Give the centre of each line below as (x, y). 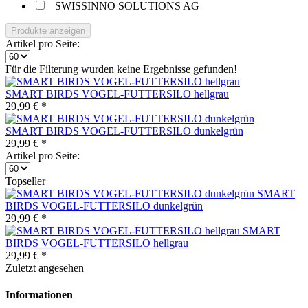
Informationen (39, 295)
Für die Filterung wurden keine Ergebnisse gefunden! (121, 69)
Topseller (25, 181)
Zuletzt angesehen (45, 268)
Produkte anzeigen (48, 31)
